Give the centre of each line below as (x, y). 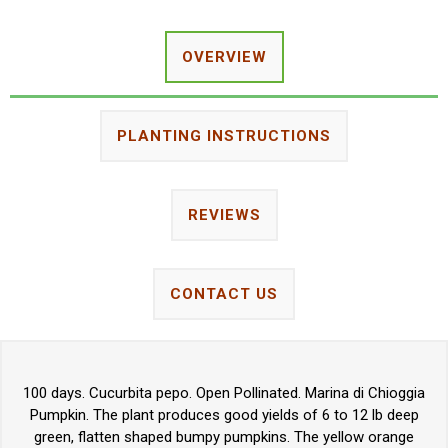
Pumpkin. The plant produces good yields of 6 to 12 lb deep (224, 414)
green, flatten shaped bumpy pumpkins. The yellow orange (224, 436)
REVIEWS (224, 214)
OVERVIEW (224, 56)
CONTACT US (224, 293)
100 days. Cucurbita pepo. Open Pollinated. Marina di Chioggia (224, 392)
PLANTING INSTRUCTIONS (224, 135)
